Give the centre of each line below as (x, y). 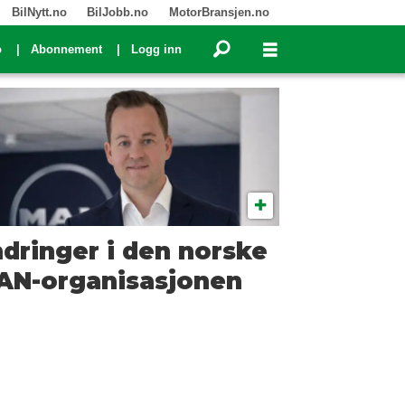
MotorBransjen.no (219, 12)
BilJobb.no (118, 12)
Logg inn (156, 49)
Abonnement (66, 49)
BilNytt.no (39, 12)
